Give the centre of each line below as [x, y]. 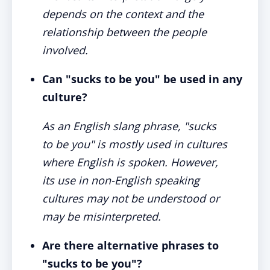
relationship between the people [124, 32]
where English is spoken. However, [130, 162]
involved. [65, 50]
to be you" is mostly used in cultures [135, 144]
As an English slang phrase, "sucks [129, 126]
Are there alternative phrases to [130, 245]
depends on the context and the [123, 14]
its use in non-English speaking [121, 180]
